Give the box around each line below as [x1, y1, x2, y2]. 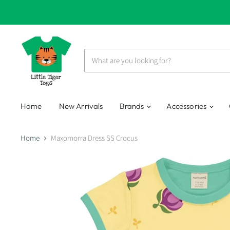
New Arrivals [59, 101, 103, 111]
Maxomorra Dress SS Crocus [51, 133, 138, 144]
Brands [120, 101, 146, 111]
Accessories [166, 101, 208, 111]
